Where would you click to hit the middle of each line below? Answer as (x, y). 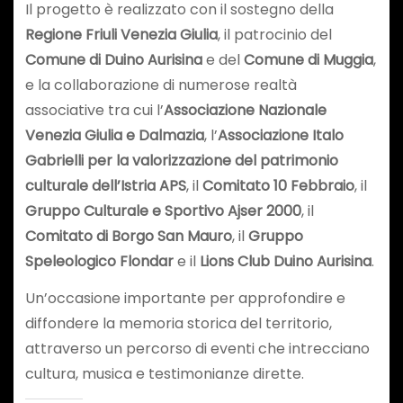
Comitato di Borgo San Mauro (128, 236)
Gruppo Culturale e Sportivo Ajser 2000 (163, 210)
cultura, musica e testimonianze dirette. (164, 373)
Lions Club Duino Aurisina (285, 261)
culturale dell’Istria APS (105, 185)
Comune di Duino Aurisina (113, 59)
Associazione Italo (280, 135)
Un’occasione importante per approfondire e (185, 298)
